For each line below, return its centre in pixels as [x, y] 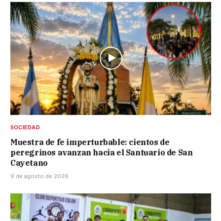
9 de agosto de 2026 [39, 176]
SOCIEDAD [25, 127]
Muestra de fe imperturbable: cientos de [90, 142]
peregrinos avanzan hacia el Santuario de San [102, 152]
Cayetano [29, 163]
